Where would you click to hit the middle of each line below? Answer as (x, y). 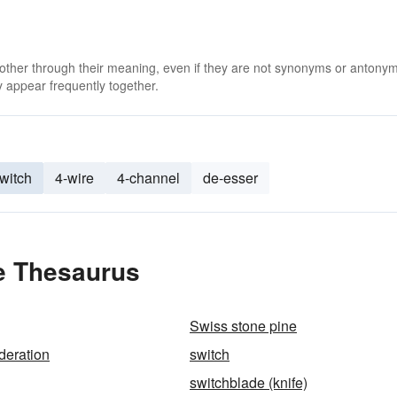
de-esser (230, 178)
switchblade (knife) (249, 382)
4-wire (74, 178)
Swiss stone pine (243, 326)
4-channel (148, 178)
